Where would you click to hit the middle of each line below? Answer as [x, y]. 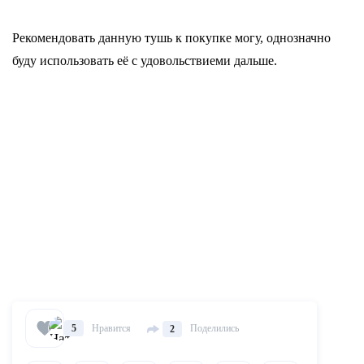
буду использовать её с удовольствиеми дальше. [145, 61]
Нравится [111, 328]
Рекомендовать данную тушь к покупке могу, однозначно [171, 38]
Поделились [214, 328]
